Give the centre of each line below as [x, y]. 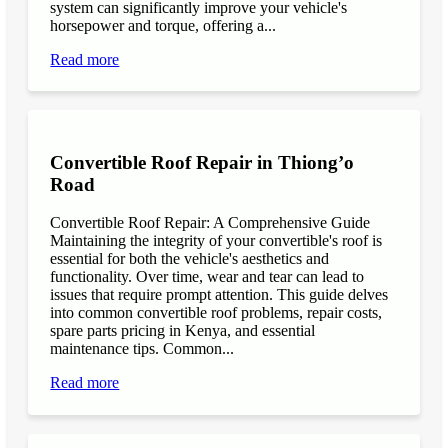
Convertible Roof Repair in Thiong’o [202, 162]
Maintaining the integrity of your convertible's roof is [216, 241]
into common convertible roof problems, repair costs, [216, 313]
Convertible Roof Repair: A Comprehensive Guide [210, 223]
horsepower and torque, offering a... [163, 25]
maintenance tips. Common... [142, 349]
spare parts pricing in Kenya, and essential [183, 331]
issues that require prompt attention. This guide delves [219, 295]
